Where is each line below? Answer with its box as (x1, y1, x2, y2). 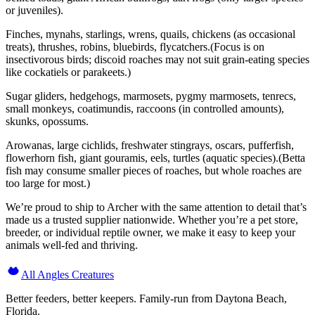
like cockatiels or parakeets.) (6, 65, 131, 78)
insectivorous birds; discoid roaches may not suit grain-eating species (6, 53, 309, 65)
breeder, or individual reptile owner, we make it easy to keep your (6, 226, 295, 238)
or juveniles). (6, 4, 63, 16)
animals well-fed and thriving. (6, 238, 138, 251)
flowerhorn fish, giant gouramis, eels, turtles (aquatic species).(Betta (6, 151, 305, 164)
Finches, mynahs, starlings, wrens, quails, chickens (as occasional (6, 27, 295, 40)
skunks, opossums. (6, 115, 89, 127)
